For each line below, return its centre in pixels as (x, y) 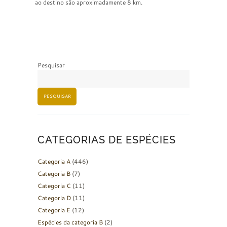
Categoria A (54, 161)
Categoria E (54, 210)
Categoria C (54, 185)
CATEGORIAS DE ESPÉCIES (107, 140)
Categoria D (54, 198)
